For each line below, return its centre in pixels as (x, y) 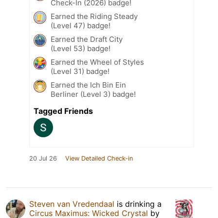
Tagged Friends (63, 111)
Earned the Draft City (87, 39)
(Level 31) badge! (80, 71)
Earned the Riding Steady (94, 16)
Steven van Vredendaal (72, 204)
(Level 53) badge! (81, 48)
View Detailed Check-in (99, 158)
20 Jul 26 (43, 158)
